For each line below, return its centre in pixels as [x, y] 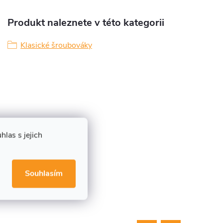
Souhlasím [44, 173]
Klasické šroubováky [56, 45]
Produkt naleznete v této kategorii [86, 23]
